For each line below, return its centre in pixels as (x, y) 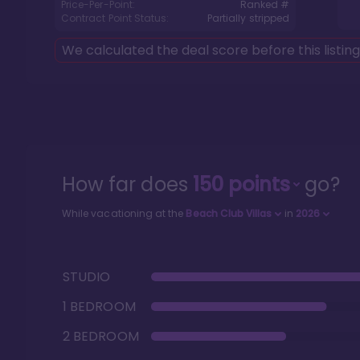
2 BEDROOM (101, 336)
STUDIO (87, 276)
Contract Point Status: (115, 18)
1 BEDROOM (99, 306)
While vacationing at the (124, 213)
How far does (127, 184)
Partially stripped (248, 18)
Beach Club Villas (229, 213)
